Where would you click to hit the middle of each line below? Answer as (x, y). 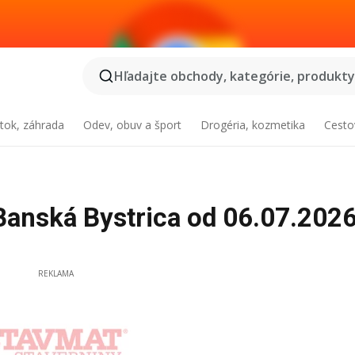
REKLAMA (55, 273)
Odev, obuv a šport (133, 125)
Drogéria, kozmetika (252, 125)
